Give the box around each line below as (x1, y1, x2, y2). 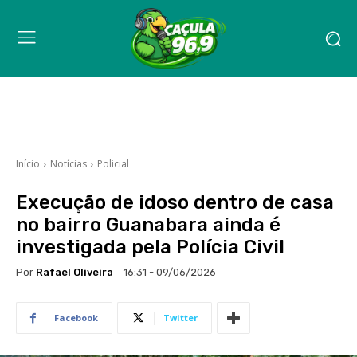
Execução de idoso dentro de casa (16, 191, 334, 214)
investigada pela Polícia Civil (16, 236, 284, 259)
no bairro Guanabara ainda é (16, 214, 280, 237)
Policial (97, 157, 129, 171)
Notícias (50, 157, 87, 171)
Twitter (163, 312, 198, 324)
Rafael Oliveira (36, 265, 113, 278)
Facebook (54, 312, 98, 324)
